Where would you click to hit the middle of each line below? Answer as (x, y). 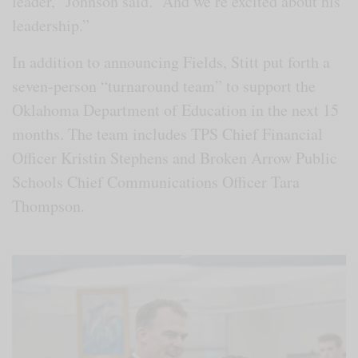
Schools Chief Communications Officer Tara (156, 181)
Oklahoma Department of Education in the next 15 (176, 109)
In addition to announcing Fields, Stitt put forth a (171, 62)
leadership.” (51, 25)
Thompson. (48, 205)
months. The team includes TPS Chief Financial (168, 133)
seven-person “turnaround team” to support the (164, 86)
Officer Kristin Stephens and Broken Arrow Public (175, 157)
